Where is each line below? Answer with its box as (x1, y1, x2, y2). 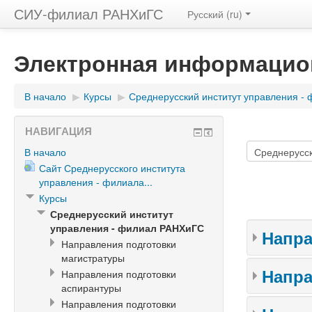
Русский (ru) (187, 7, 242, 21)
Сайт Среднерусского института (39, 161, 185, 175)
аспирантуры (61, 281, 121, 295)
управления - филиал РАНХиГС (50, 221, 204, 235)
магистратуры (61, 251, 125, 265)
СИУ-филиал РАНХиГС (14, 3, 163, 24)
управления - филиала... (39, 175, 153, 189)
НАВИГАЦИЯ (25, 123, 92, 139)
